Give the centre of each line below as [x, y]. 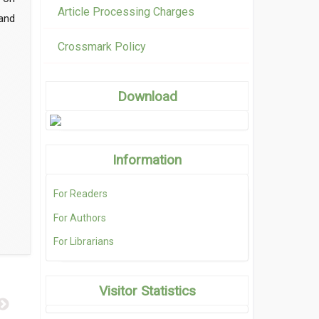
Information [147, 160]
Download [147, 97]
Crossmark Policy [102, 47]
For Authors [80, 218]
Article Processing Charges [126, 12]
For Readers [80, 194]
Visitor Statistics [147, 291]
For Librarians [84, 241]
